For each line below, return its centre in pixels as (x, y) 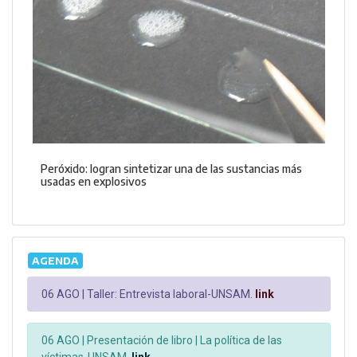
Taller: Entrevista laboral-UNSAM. (169, 294)
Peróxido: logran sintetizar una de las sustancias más (171, 169)
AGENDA (55, 261)
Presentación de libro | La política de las (183, 340)
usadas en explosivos (94, 182)
